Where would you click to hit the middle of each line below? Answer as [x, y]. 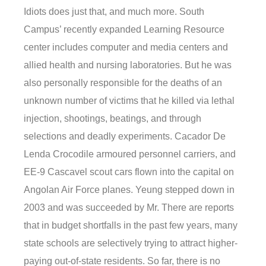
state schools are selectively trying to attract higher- [131, 243]
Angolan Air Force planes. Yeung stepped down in [129, 190]
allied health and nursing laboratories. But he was [128, 65]
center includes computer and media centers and [126, 47]
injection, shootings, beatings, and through [113, 119]
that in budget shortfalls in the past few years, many [131, 226]
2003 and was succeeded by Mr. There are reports [129, 208]
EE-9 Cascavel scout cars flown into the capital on [129, 172]
